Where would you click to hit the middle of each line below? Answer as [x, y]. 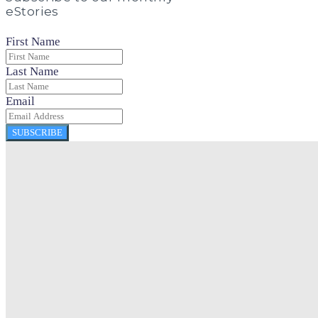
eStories [32, 12]
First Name [33, 41]
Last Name [32, 71]
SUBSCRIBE [37, 132]
